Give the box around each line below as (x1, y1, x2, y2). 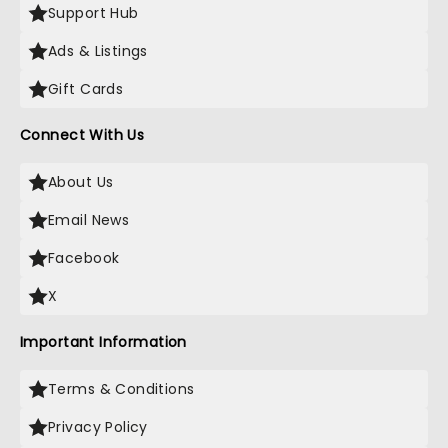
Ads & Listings (48, 41, 148, 61)
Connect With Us (20, 125, 145, 145)
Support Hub (48, 3, 139, 23)
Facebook (48, 248, 120, 268)
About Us (48, 172, 114, 192)
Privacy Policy (48, 417, 148, 437)
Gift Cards (48, 79, 124, 99)
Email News (48, 210, 130, 230)
